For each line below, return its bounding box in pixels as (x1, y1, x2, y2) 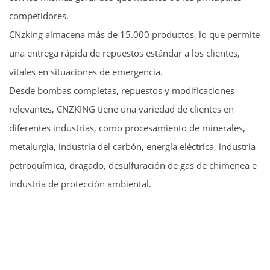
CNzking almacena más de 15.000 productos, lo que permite (9, 28, 260, 40)
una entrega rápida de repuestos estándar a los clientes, (9, 47, 240, 59)
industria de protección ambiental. (9, 178, 151, 190)
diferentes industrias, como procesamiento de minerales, (9, 122, 245, 134)
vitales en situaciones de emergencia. (9, 66, 163, 78)
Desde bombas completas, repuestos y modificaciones (9, 84, 234, 96)
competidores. (9, 10, 69, 22)
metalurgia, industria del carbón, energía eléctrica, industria (9, 140, 256, 152)
